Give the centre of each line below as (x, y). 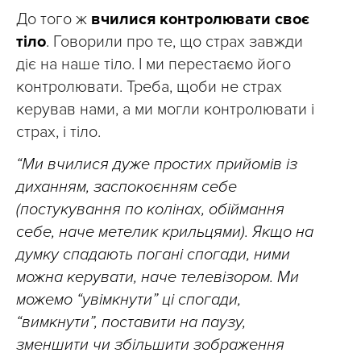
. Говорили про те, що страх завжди (174, 42)
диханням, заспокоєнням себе (127, 187)
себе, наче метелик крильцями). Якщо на (165, 232)
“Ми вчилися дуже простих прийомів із (157, 164)
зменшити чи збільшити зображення (150, 345)
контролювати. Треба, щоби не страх (149, 87)
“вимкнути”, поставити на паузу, (131, 322)
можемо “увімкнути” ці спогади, (129, 300)
